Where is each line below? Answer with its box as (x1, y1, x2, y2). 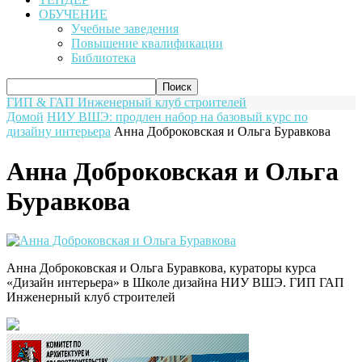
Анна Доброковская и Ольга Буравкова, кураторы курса (6, 261, 316, 276)
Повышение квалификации (71, 36, 223, 51)
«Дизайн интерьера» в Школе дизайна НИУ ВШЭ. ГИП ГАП (6, 276, 344, 290)
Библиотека (71, 51, 136, 65)
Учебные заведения (71, 22, 179, 36)
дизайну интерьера (6, 124, 111, 139)
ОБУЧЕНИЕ (39, 7, 107, 22)
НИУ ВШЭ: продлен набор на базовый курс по (47, 110, 308, 124)
